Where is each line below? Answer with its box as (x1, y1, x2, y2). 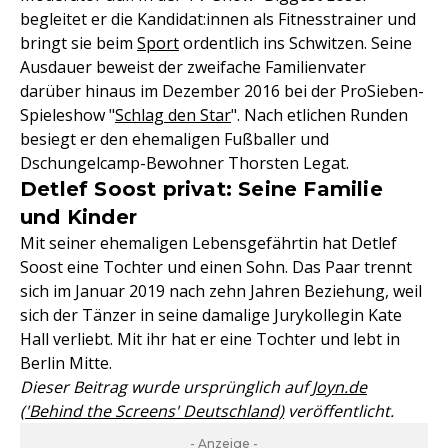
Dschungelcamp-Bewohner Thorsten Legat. (20, 151, 349, 174)
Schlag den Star (115, 103, 231, 126)
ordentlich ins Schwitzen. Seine (179, 31, 412, 54)
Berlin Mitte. (20, 351, 112, 374)
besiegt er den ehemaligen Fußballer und (20, 127, 329, 150)
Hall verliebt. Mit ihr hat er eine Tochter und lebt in (20, 327, 400, 350)
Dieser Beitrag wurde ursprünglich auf (20, 375, 312, 398)
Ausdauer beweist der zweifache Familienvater (20, 55, 366, 78)
